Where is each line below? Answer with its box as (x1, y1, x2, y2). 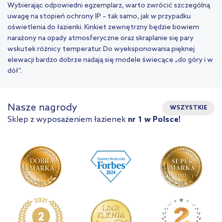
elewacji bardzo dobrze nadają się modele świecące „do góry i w (7, 56, 213, 65)
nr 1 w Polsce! (128, 115, 180, 125)
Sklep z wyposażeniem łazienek (7, 115, 128, 125)
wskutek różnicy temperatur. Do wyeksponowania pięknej (7, 45, 195, 54)
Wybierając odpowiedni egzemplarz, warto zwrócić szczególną (7, 1, 210, 10)
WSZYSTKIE (169, 105, 207, 112)
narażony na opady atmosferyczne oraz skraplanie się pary (7, 34, 194, 43)
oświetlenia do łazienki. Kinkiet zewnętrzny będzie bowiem (7, 23, 199, 32)
